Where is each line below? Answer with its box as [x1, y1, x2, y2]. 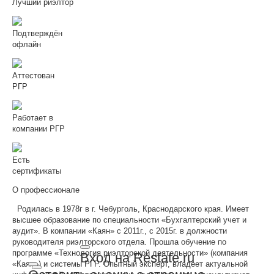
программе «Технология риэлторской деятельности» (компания [12, 248, 248, 257]
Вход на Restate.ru [80, 250, 194, 265]
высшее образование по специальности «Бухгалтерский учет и [12, 215, 246, 224]
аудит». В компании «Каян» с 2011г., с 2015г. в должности [12, 226, 227, 235]
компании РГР [12, 124, 65, 133]
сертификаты [12, 166, 61, 176]
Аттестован [12, 70, 54, 80]
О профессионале [12, 185, 80, 194]
